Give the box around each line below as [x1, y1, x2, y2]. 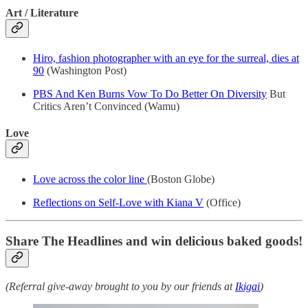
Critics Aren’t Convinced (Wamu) [33, 100, 179, 113]
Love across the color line [33, 173, 147, 185]
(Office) [203, 196, 241, 208]
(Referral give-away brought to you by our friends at [5, 280, 235, 293]
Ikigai [235, 280, 260, 293]
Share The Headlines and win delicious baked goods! [5, 234, 302, 249]
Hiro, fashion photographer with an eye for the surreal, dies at [33, 52, 299, 65]
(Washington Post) [44, 65, 126, 77]
